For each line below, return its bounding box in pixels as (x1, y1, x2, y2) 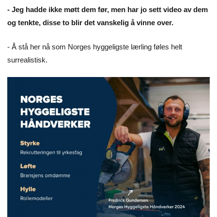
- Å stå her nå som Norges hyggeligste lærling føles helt (7, 42, 182, 51)
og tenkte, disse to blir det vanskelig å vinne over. (7, 18, 175, 27)
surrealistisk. (7, 55, 49, 64)
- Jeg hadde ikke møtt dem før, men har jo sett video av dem (7, 5, 208, 14)
